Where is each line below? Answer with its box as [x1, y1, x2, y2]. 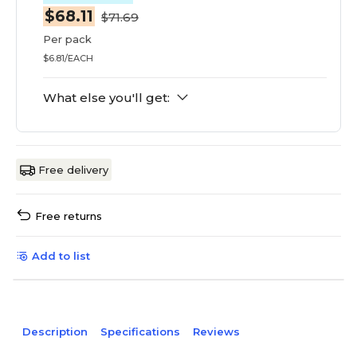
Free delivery [38, 163, 108, 177]
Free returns [35, 210, 102, 223]
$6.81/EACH [43, 53, 93, 65]
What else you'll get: [43, 90, 170, 106]
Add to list [32, 249, 90, 263]
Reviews [193, 325, 240, 339]
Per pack [43, 33, 92, 46]
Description [22, 325, 88, 339]
